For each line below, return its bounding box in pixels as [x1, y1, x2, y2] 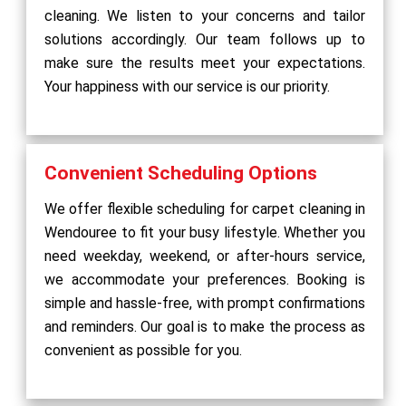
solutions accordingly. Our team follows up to [44, 30, 365, 48]
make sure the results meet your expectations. [44, 53, 365, 72]
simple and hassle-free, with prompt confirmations [44, 294, 365, 312]
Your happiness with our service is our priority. [44, 77, 330, 95]
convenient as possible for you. [44, 341, 242, 359]
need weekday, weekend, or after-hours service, [44, 246, 365, 265]
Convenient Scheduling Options [44, 161, 317, 184]
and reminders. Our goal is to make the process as [44, 317, 365, 335]
